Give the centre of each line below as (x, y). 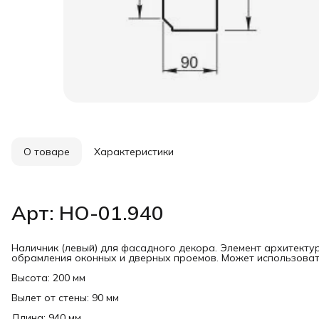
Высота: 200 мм (48, 278)
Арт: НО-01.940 (88, 213)
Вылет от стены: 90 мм (65, 298)
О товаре (47, 152)
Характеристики (134, 152)
